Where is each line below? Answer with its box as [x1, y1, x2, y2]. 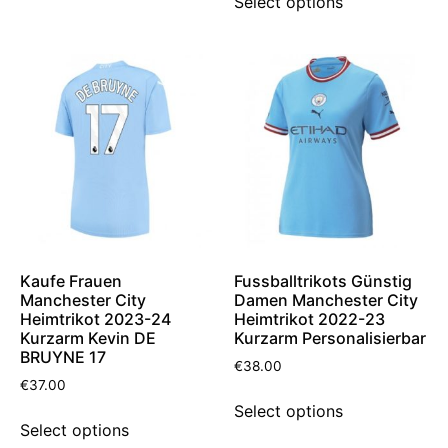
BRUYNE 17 [20, 347, 106, 368]
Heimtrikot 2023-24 [20, 309, 171, 330]
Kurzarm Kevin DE [20, 328, 156, 349]
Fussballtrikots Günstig [234, 271, 412, 292]
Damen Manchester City [234, 290, 418, 311]
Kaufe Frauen [20, 271, 122, 292]
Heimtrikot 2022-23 [234, 309, 385, 330]
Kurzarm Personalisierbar [234, 328, 426, 349]
